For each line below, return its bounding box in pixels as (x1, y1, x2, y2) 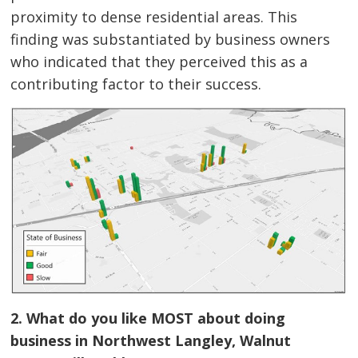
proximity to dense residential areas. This (10, 6, 298, 26)
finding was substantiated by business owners (10, 29, 331, 49)
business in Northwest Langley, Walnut (10, 330, 292, 350)
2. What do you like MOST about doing (10, 308, 286, 328)
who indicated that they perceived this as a (10, 51, 308, 71)
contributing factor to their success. (10, 74, 262, 93)
